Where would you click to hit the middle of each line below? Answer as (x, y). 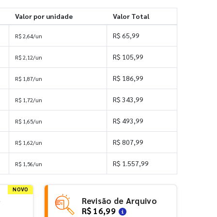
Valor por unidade (44, 16)
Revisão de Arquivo (119, 201)
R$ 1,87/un (29, 78)
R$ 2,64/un (29, 36)
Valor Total (131, 16)
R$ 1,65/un (29, 121)
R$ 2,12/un (29, 57)
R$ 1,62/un (29, 142)
